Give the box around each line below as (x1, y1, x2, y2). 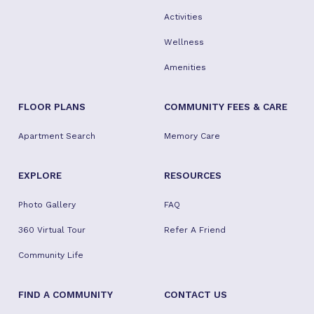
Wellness (163, 36, 204, 47)
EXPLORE (18, 169, 62, 181)
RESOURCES (163, 169, 221, 181)
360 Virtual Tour (18, 224, 86, 235)
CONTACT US (163, 288, 227, 300)
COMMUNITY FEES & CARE (163, 100, 287, 112)
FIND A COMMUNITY (18, 288, 113, 300)
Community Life (18, 250, 83, 260)
